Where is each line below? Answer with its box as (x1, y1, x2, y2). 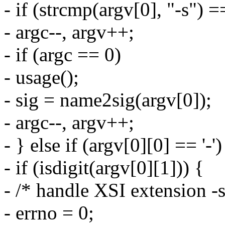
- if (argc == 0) (4, 43, 121, 65)
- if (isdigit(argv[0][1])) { (4, 156, 204, 178)
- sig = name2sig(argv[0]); (4, 88, 211, 110)
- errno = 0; (4, 201, 94, 223)
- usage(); (4, 66, 79, 88)
